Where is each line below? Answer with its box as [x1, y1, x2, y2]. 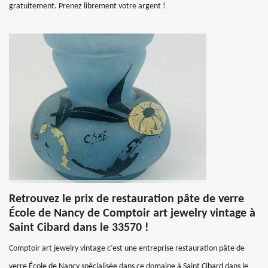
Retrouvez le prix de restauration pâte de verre [9, 193, 244, 205]
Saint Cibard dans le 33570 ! [9, 222, 149, 234]
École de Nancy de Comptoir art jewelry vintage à [9, 208, 255, 220]
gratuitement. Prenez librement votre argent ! [9, 2, 166, 11]
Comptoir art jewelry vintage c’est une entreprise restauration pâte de [9, 244, 245, 253]
